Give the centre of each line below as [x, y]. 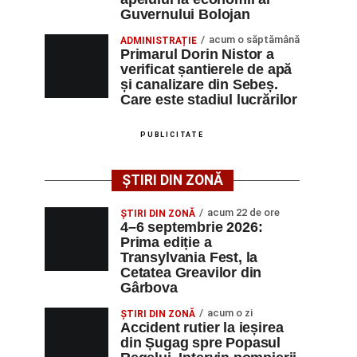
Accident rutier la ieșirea [202, 328]
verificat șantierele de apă [206, 69]
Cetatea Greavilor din [191, 273]
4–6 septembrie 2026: [192, 227]
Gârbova [149, 288]
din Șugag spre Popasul [201, 343]
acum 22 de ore [243, 212]
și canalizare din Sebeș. [199, 84]
